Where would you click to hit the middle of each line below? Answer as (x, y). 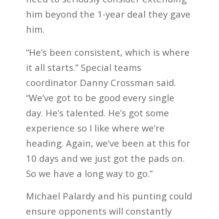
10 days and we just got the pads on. (105, 158)
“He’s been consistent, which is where (108, 52)
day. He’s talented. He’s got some (97, 112)
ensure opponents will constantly (99, 211)
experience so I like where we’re (95, 128)
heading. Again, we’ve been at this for (108, 143)
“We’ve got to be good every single (100, 97)
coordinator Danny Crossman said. (101, 82)
